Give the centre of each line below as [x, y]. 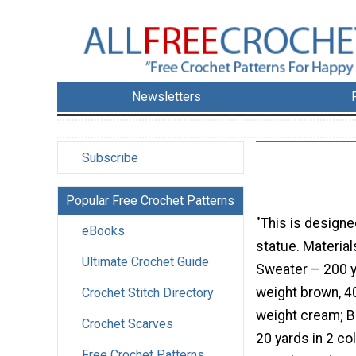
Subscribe [110, 158]
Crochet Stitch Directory [148, 293]
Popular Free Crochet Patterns [150, 201]
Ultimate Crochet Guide [145, 262]
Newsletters [167, 97]
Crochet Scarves [128, 324]
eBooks [103, 231]
